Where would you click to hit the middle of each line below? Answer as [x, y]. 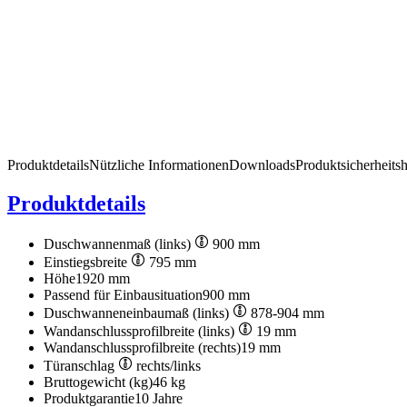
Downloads [262, 165]
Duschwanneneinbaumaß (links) [138, 313]
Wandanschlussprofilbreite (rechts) [142, 347]
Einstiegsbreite [87, 262]
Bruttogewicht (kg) [98, 382]
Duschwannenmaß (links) [119, 243]
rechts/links [169, 365]
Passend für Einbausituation [123, 294]
